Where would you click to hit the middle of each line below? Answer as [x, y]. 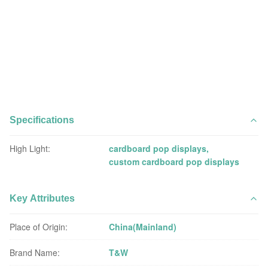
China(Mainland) [143, 227]
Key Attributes [42, 198]
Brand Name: [35, 252]
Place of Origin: [39, 227]
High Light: [30, 148]
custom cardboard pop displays [174, 162]
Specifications [42, 120]
